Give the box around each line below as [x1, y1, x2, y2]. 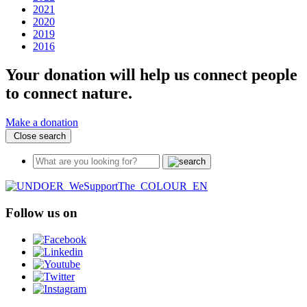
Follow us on [5, 206, 77, 221]
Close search [11, 131, 66, 142]
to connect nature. [5, 84, 132, 103]
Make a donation [5, 116, 78, 129]
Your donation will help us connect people [5, 66, 297, 84]
